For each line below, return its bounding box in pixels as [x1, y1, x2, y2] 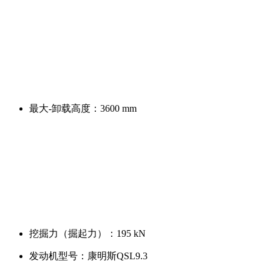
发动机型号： [29, 250, 87, 261]
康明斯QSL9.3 [87, 250, 148, 261]
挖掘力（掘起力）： [29, 228, 117, 239]
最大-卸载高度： [29, 103, 100, 114]
